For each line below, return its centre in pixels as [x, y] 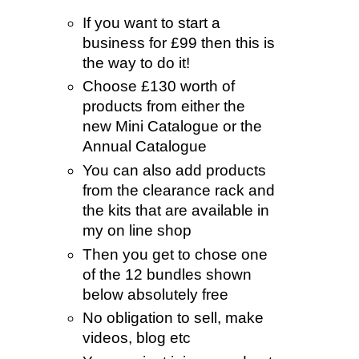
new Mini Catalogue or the [172, 127]
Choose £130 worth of [158, 87]
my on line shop [137, 231]
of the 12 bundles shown [167, 274]
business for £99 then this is [178, 42]
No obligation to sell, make [173, 318]
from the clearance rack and [178, 191]
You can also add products [174, 171]
